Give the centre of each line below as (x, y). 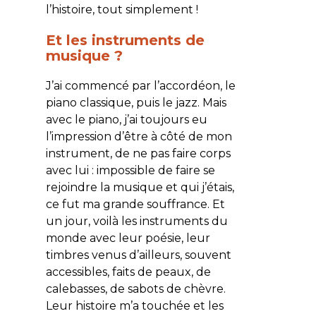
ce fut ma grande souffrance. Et (135, 204)
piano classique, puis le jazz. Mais (136, 102)
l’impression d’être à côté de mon (139, 136)
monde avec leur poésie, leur (128, 238)
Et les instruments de (125, 40)
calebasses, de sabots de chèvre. (135, 288)
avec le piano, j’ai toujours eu (126, 119)
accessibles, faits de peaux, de (128, 272)
